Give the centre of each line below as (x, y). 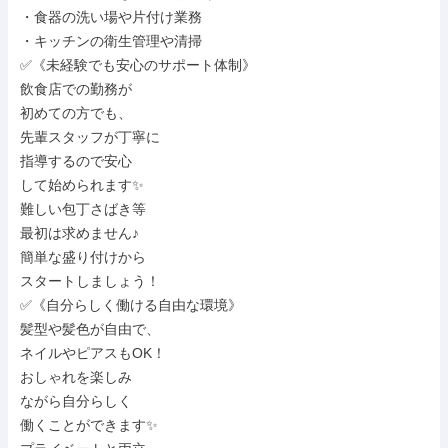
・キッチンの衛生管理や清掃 (111, 41)
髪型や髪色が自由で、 (90, 329)
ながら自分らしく (76, 401)
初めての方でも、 (76, 113)
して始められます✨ (82, 185)
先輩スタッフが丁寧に (90, 137)
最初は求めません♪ (79, 233)
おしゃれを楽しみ (76, 377)
